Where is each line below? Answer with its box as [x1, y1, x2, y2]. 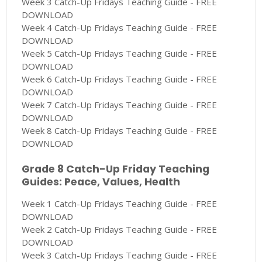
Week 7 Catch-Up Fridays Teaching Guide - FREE [22, 99, 218, 111]
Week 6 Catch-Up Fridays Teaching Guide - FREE [22, 73, 218, 85]
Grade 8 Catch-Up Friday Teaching [22, 162, 210, 177]
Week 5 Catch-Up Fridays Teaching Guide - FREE [22, 47, 218, 60]
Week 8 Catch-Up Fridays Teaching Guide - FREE [22, 125, 218, 137]
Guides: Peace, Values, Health [22, 175, 181, 189]
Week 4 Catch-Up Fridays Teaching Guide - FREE [22, 22, 218, 34]
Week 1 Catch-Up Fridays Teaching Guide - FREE [22, 198, 218, 210]
